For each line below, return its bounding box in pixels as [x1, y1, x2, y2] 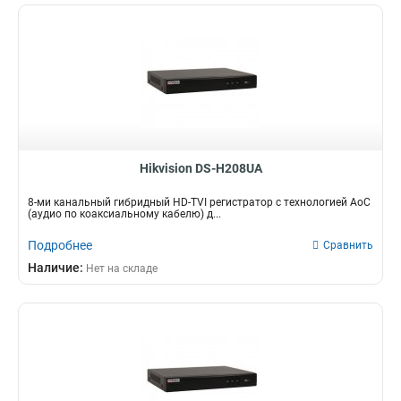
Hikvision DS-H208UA [139, 161, 262, 175]
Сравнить [323, 239, 373, 252]
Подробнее [28, 238, 92, 252]
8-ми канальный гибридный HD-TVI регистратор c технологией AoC [28, 196, 371, 209]
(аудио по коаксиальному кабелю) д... [28, 208, 221, 220]
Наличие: [28, 260, 86, 275]
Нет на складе [86, 262, 158, 275]
